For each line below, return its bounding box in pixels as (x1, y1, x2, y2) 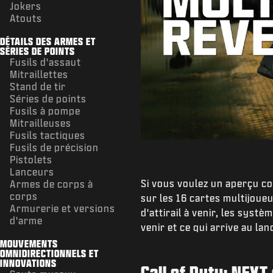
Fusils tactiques (10, 129, 85, 140)
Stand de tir (10, 80, 66, 91)
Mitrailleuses (10, 117, 71, 128)
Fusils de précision (10, 141, 99, 152)
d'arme (10, 214, 43, 225)
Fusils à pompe (10, 105, 80, 116)
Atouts (10, 12, 42, 23)
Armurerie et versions (10, 202, 115, 213)
